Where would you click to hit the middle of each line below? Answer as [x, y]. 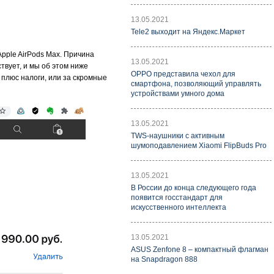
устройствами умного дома [178, 94]
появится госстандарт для [177, 198]
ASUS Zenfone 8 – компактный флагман [200, 250]
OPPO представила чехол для [183, 74]
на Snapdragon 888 [164, 259]
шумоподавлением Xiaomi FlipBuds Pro [199, 146]
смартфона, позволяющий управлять [196, 84]
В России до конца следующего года [194, 188]
